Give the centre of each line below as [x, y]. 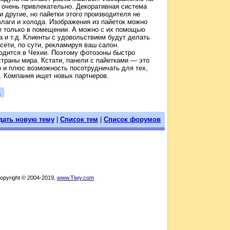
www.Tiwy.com [75, 177]
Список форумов [132, 119]
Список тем [79, 119]
